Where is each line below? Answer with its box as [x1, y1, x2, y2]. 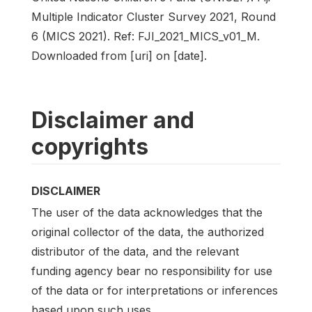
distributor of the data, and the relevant [31, 244, 239, 258]
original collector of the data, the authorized [31, 224, 264, 239]
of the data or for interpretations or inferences [31, 283, 278, 297]
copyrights [31, 133, 148, 161]
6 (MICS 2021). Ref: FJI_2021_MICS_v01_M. [31, 29, 260, 44]
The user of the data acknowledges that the [31, 205, 263, 219]
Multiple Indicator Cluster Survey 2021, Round [31, 10, 276, 24]
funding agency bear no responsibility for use [31, 263, 272, 278]
